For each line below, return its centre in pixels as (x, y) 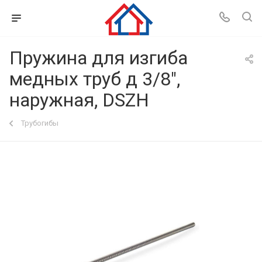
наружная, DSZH (79, 100)
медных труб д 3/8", (95, 79)
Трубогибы (40, 123)
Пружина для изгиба (99, 58)
